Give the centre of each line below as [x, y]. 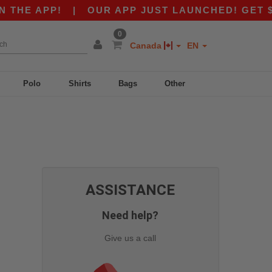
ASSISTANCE [131, 190]
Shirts [80, 83]
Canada [147, 46]
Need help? [131, 215]
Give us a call [131, 238]
